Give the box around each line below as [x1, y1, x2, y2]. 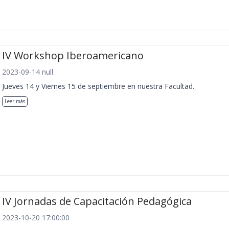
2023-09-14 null [2, 66, 53, 77]
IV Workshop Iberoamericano [2, 48, 144, 62]
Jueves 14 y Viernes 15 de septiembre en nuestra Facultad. [2, 81, 194, 91]
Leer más [5, 97, 25, 105]
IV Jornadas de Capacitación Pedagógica [2, 194, 192, 209]
